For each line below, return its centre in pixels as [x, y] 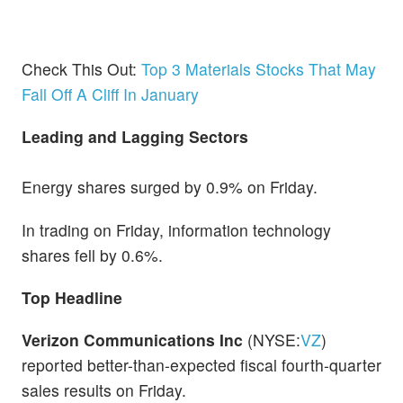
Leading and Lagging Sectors [135, 137]
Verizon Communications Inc [132, 339]
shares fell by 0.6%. [92, 255]
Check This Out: [81, 69]
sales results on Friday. [104, 390]
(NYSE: [272, 339]
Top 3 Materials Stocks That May [259, 69]
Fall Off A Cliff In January [110, 94]
